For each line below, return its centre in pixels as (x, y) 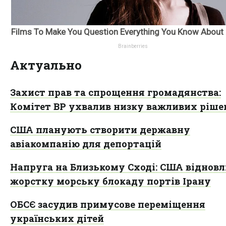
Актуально (46, 65)
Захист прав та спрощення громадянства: (116, 92)
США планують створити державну (100, 129)
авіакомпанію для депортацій (86, 144)
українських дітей (57, 218)
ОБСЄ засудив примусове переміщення (108, 204)
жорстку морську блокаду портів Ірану (110, 181)
